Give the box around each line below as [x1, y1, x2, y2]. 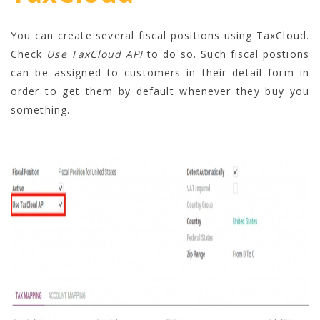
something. [11, 102, 71, 116]
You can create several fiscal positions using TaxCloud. [11, 28, 309, 42]
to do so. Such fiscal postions [143, 46, 309, 61]
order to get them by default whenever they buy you [11, 84, 309, 98]
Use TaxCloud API [46, 46, 144, 61]
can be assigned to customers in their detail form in [11, 65, 309, 79]
